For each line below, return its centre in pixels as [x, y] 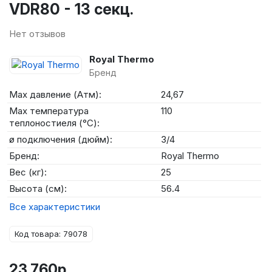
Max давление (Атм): [55, 94]
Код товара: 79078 [51, 234]
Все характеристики [55, 207]
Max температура [49, 111]
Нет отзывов [37, 34]
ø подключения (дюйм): [61, 139]
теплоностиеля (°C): [54, 123]
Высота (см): [38, 189]
